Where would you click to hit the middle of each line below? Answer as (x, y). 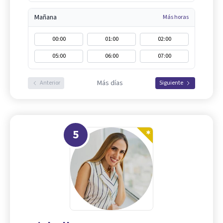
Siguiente (171, 83)
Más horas (176, 17)
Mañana (46, 17)
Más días (110, 83)
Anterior (50, 83)
